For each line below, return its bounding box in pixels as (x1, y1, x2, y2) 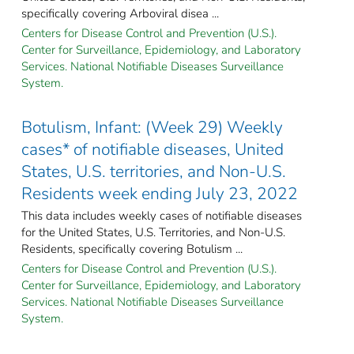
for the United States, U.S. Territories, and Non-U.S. (21, 224, 285, 240)
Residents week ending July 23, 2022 (21, 182, 298, 205)
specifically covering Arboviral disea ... (21, 5, 219, 21)
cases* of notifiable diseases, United (21, 137, 284, 160)
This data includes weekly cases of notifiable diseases (21, 207, 302, 224)
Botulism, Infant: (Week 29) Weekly (21, 115, 283, 138)
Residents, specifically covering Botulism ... (21, 240, 243, 257)
